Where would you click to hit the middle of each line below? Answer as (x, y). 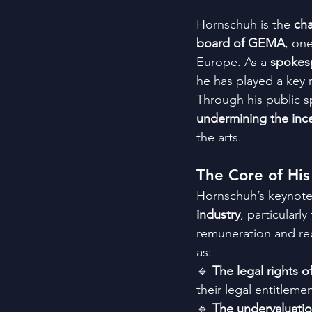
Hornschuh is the (245, 24)
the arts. (219, 137)
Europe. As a (233, 62)
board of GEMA (241, 43)
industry (218, 214)
